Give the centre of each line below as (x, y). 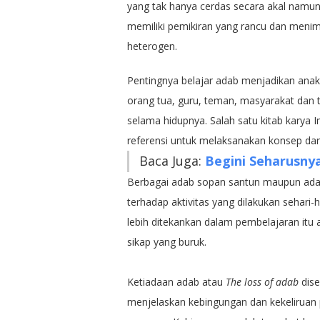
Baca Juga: (172, 160)
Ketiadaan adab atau (176, 281)
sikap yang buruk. (166, 241)
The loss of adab (262, 281)
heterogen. (152, 46)
